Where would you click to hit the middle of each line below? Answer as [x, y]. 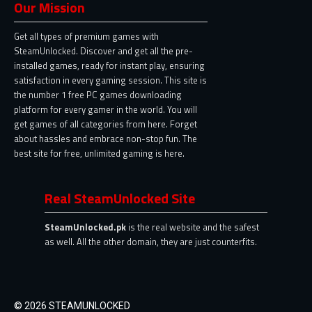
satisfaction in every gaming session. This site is [110, 80]
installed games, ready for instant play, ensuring [109, 65]
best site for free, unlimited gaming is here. [99, 153]
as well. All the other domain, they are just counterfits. [151, 242]
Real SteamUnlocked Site [120, 198]
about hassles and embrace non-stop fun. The [106, 138]
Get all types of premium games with [86, 36]
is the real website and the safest [194, 227]
